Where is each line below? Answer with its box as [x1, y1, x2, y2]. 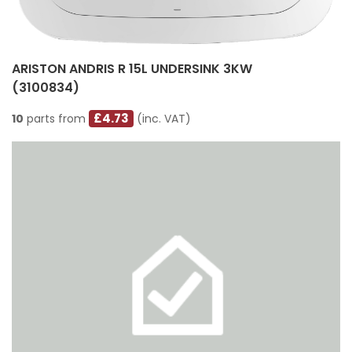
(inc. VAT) [134, 111, 192, 127]
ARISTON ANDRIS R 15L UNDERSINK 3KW [12, 60, 252, 79]
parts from [24, 111, 89, 127]
